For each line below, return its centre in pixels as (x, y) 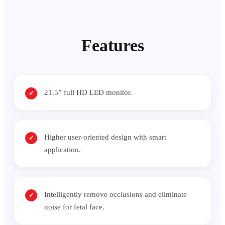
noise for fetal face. (74, 207)
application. (63, 149)
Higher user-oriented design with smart (105, 137)
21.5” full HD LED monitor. (88, 92)
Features (113, 45)
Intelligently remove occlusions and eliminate (116, 194)
